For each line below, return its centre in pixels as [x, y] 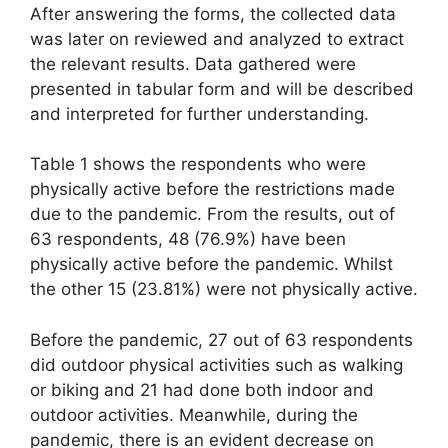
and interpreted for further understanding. [199, 113]
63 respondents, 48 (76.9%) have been [188, 239]
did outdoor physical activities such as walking [216, 364]
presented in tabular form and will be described [222, 88]
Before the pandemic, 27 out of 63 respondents [221, 339]
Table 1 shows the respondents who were [198, 164]
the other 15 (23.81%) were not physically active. [224, 289]
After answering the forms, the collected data [213, 13]
